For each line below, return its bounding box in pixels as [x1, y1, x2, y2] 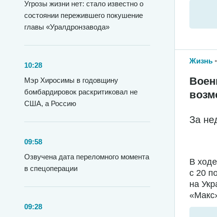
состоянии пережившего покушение [24, 11, 143, 19]
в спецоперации [24, 164, 77, 172]
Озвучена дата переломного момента [24, 153, 149, 161]
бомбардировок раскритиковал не [24, 88, 138, 96]
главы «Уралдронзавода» [24, 23, 109, 31]
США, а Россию [24, 99, 76, 108]
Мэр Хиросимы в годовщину [24, 76, 118, 84]
